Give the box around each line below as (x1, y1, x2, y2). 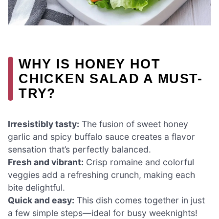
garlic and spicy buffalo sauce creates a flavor (8, 131, 195, 142)
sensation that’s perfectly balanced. (8, 144, 151, 155)
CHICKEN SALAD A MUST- (19, 71, 203, 87)
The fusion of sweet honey (79, 119, 188, 130)
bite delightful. (8, 182, 65, 193)
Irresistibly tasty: (8, 119, 79, 130)
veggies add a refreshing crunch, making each (8, 170, 195, 180)
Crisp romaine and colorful (84, 157, 194, 168)
